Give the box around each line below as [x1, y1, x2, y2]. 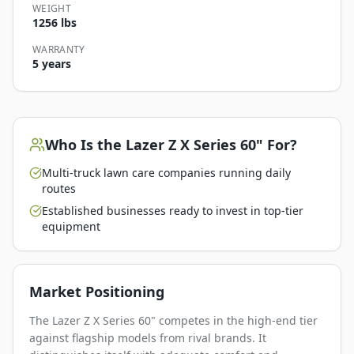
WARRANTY [32, 43, 85, 56]
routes [42, 181, 76, 196]
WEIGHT [32, 2, 71, 15]
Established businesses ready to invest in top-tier [42, 203, 303, 218]
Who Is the [45, 135, 126, 154]
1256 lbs [32, 15, 77, 30]
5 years [32, 56, 71, 71]
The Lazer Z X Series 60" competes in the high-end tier [29, 313, 318, 328]
